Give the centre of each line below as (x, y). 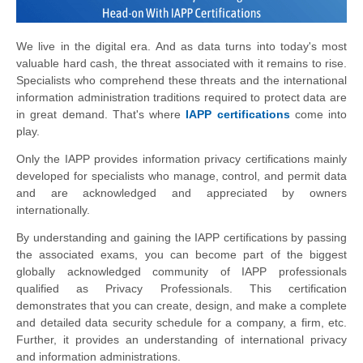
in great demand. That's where (101, 114)
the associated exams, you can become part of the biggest (181, 254)
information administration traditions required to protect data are (181, 97)
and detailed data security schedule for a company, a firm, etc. (181, 322)
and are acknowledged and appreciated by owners (181, 192)
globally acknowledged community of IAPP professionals (181, 271)
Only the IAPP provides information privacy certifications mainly (181, 158)
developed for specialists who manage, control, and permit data (181, 175)
